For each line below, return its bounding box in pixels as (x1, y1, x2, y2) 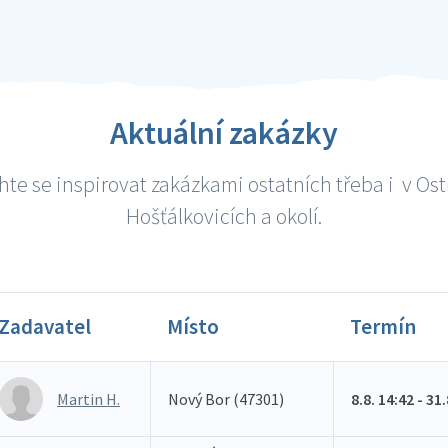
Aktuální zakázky (110, 113, 338, 153)
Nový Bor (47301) (168, 389, 284, 409)
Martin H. (57, 389, 120, 409)
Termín (350, 313, 416, 340)
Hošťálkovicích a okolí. (126, 202, 322, 230)
